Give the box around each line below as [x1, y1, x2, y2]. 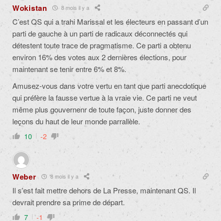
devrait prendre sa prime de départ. [12, 196, 125, 207]
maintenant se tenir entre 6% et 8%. [12, 63, 126, 74]
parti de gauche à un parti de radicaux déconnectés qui [12, 28, 187, 38]
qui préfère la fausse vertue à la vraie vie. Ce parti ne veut [12, 92, 197, 103]
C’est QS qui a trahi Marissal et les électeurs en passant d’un [12, 16, 208, 27]
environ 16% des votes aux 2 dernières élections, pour [12, 51, 186, 62]
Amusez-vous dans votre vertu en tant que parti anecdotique [12, 80, 206, 91]
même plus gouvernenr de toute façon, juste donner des [12, 104, 191, 114]
